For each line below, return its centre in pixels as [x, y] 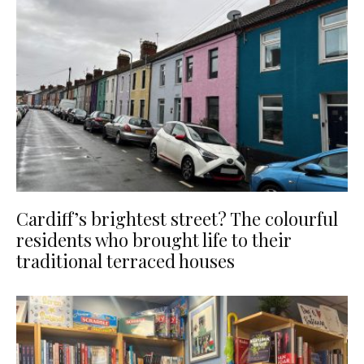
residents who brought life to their [154, 239]
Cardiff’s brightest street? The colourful [177, 218]
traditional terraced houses [126, 260]
